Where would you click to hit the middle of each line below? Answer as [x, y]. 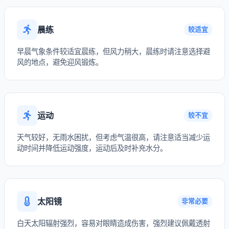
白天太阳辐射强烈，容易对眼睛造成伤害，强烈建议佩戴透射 [113, 223]
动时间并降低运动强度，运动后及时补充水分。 [92, 148]
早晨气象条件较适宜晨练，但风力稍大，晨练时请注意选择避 [113, 51]
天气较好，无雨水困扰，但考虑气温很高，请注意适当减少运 [113, 137]
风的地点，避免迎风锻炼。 [60, 62]
